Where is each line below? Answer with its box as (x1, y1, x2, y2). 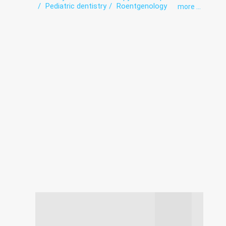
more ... (178, 3, 201, 11)
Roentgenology (117, 2, 167, 11)
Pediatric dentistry (45, 2, 106, 11)
